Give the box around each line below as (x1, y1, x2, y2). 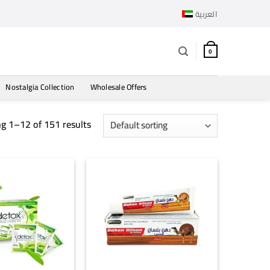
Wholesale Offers (90, 80, 147, 94)
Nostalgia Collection (5, 80, 75, 94)
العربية (195, 6, 218, 21)
